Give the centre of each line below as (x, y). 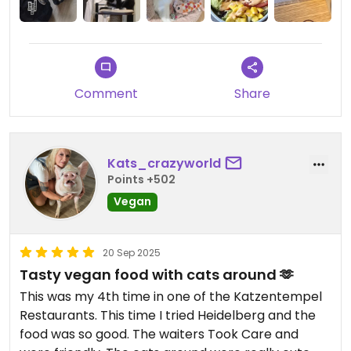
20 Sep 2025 (132, 252)
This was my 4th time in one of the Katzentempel (171, 296)
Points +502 (141, 180)
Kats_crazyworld (164, 164)
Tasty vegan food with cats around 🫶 (157, 274)
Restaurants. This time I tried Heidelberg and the (168, 315)
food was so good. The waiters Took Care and (159, 334)
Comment (106, 93)
